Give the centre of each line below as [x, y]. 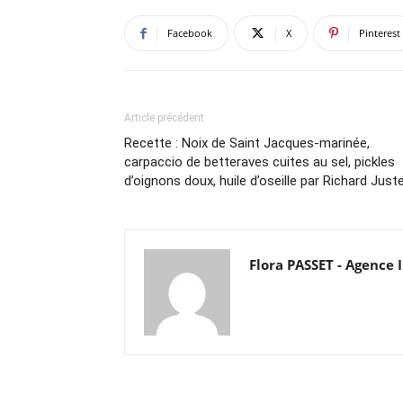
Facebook [190, 33]
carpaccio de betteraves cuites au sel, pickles [260, 162]
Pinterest [380, 33]
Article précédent [164, 118]
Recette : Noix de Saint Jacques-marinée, [247, 143]
